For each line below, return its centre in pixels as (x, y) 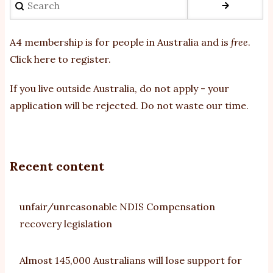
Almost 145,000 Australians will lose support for (131, 260)
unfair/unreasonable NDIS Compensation (117, 206)
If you (23, 88)
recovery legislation (66, 223)
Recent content (57, 166)
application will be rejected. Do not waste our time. (129, 105)
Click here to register (59, 59)
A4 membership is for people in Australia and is (120, 42)
